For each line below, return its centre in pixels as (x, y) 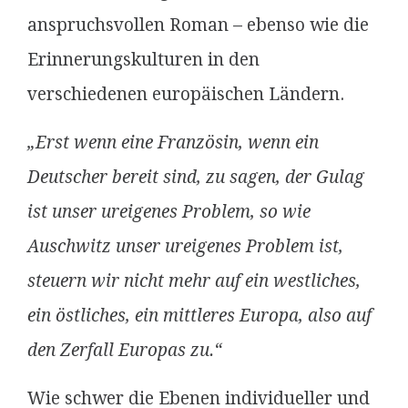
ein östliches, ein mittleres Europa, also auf (199, 316)
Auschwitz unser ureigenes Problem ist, (185, 246)
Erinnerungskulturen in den (143, 60)
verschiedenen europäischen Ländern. (188, 94)
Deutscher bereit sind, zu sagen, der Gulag (196, 177)
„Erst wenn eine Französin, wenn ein (173, 143)
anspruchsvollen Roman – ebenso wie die (198, 25)
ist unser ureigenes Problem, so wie (169, 212)
